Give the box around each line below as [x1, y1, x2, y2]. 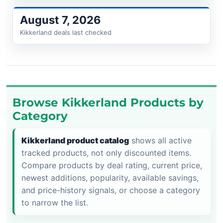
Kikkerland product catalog [21, 135, 129, 146]
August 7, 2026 [20, 13, 101, 26]
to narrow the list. [21, 198, 88, 208]
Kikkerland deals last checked [20, 28, 111, 36]
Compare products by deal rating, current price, [21, 160, 202, 171]
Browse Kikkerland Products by [12, 95, 204, 110]
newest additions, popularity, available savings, [21, 173, 199, 183]
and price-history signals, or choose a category [21, 185, 200, 196]
